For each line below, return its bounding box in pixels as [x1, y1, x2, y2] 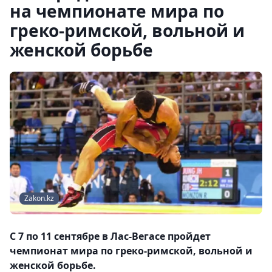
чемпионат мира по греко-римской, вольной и [10, 244, 253, 258]
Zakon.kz [24, 193, 54, 204]
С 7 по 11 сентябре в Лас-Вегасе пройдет [10, 229, 211, 243]
